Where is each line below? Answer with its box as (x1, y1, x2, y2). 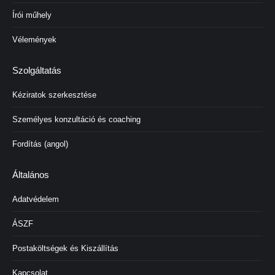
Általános (12, 169, 49, 180)
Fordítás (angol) (12, 139, 68, 149)
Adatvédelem (12, 195, 59, 204)
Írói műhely (12, 10, 52, 20)
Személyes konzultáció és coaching (12, 115, 141, 124)
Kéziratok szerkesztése (12, 90, 96, 99)
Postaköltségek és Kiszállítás (12, 244, 118, 253)
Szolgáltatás (12, 65, 61, 76)
